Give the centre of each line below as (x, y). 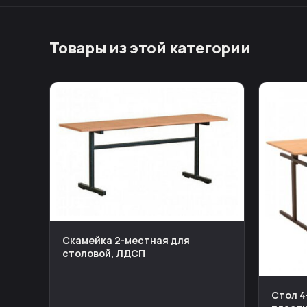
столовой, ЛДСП (104, 253)
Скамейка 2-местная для (126, 240)
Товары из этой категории (150, 48)
